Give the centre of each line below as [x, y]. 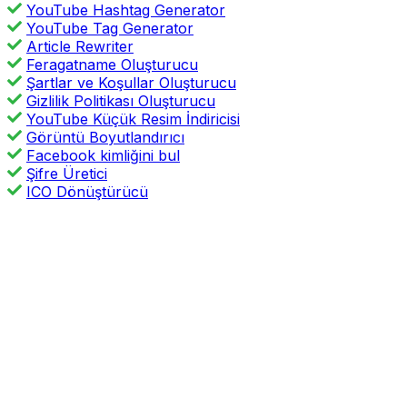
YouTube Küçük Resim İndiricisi [133, 119]
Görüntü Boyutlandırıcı [105, 137]
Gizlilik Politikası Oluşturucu [121, 100]
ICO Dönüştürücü [87, 191]
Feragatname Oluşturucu [112, 64]
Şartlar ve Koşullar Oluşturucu [131, 82]
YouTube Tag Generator [110, 28]
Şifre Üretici [67, 173]
